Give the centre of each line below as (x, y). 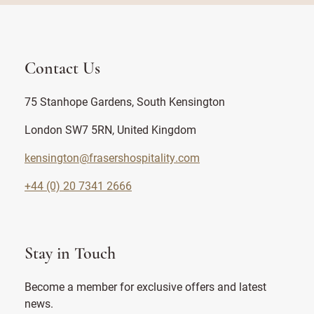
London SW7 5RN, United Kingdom (110, 129)
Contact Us (62, 69)
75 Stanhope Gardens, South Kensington (125, 101)
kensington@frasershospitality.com (112, 157)
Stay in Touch (70, 254)
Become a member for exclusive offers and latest (145, 286)
